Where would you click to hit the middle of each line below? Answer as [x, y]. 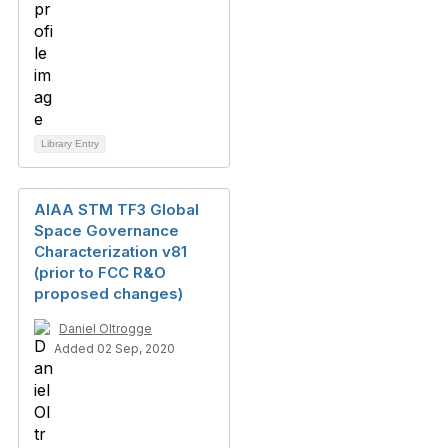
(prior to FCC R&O [100, 272]
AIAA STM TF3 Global [116, 209]
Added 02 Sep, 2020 [114, 348]
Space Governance [106, 230]
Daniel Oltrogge [105, 328]
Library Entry [70, 143]
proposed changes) [108, 293]
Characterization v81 [110, 251]
